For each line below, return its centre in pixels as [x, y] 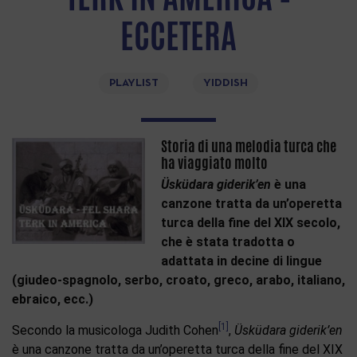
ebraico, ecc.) [53, 299]
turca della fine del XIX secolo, [251, 223]
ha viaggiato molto [215, 163]
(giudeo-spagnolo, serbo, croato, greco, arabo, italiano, [178, 280]
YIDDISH [226, 83]
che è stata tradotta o [228, 242]
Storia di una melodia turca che [249, 146]
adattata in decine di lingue [242, 261]
